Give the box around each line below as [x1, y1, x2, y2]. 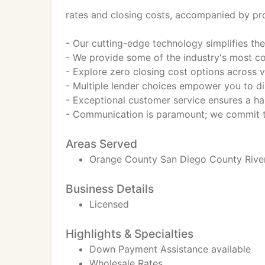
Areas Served [66, 137, 137, 151]
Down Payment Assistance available [89, 243, 251, 255]
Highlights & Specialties [66, 227, 193, 241]
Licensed [89, 198, 129, 210]
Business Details [66, 182, 154, 196]
